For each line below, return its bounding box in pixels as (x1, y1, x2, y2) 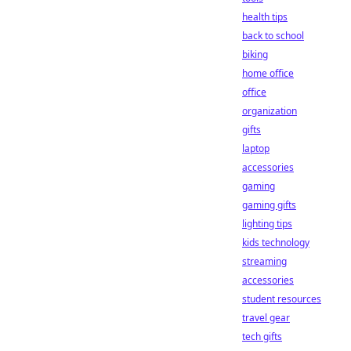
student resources (242, 292, 321, 306)
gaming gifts (242, 198, 296, 212)
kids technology (242, 236, 309, 249)
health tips (242, 10, 288, 24)
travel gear (242, 311, 290, 324)
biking (242, 48, 268, 61)
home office (242, 67, 294, 80)
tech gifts (242, 330, 282, 343)
